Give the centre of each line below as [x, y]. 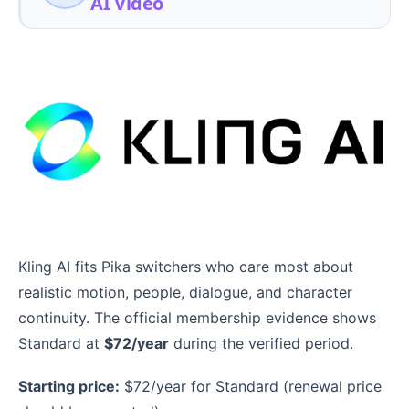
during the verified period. [261, 344]
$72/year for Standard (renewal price [251, 387]
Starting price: [69, 387]
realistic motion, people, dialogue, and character [185, 293]
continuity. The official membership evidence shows [197, 318]
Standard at [61, 344]
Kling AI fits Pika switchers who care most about [186, 267]
